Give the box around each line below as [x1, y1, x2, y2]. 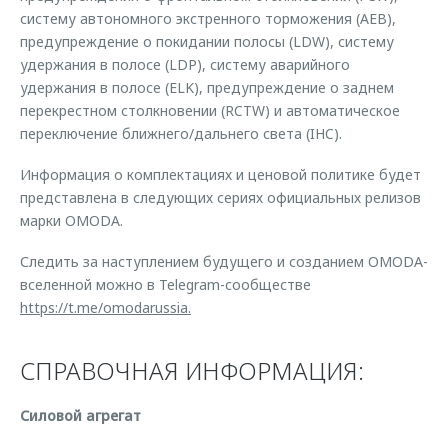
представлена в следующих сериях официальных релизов [20, 188, 421, 207]
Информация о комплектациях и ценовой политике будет [20, 165, 421, 184]
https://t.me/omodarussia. [20, 298, 191, 317]
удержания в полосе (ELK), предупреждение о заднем [20, 78, 394, 97]
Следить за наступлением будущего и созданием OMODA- [20, 252, 428, 271]
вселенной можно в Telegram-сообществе [20, 275, 311, 294]
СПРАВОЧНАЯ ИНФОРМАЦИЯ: [20, 354, 364, 387]
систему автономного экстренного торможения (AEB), [20, 9, 396, 28]
